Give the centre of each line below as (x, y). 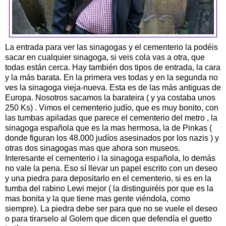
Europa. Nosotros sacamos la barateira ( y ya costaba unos (110, 97)
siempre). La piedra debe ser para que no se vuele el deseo (111, 208)
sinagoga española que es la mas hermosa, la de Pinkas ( (108, 128)
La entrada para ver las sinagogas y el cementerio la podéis (111, 47)
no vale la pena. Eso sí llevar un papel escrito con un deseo (111, 168)
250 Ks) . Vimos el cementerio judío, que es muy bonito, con (112, 107)
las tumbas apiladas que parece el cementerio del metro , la (111, 118)
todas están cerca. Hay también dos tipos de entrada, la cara (113, 67)
